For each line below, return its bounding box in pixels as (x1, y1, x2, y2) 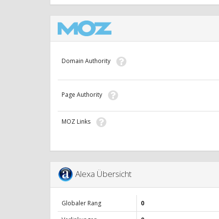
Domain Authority (62, 57, 116, 66)
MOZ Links (62, 117, 96, 126)
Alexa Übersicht (73, 168, 135, 179)
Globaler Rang (62, 199, 101, 208)
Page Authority (62, 90, 108, 99)
